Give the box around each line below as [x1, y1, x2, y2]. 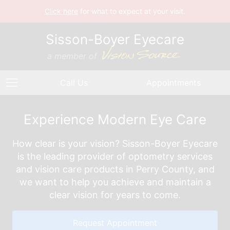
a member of [47, 51, 100, 61]
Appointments [146, 78, 201, 88]
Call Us [60, 78, 88, 88]
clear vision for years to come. [49, 189, 181, 200]
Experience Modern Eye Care [24, 111, 206, 127]
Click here [45, 7, 78, 15]
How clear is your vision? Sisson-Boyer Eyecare [12, 138, 218, 149]
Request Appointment [73, 218, 157, 228]
